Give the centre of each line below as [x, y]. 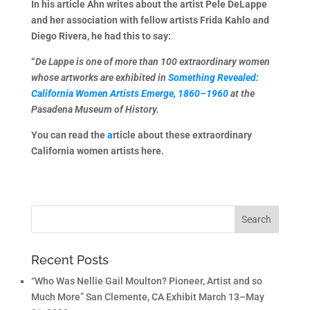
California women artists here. [97, 151]
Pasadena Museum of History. [95, 109]
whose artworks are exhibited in [99, 77]
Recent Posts [70, 260]
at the [241, 93]
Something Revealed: [213, 77]
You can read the [69, 135]
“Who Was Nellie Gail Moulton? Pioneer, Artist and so [146, 281]
